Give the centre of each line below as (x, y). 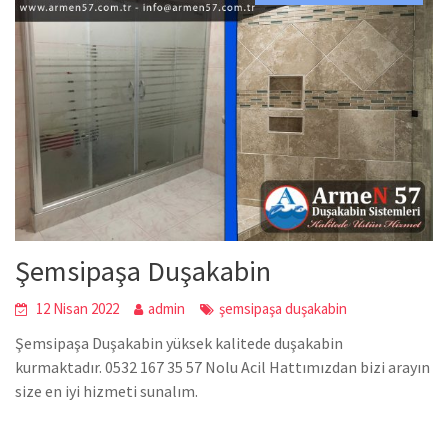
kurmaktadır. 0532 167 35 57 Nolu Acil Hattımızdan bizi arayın (223, 366)
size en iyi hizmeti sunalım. (107, 390)
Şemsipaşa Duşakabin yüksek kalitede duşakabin (179, 342)
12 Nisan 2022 (78, 308)
